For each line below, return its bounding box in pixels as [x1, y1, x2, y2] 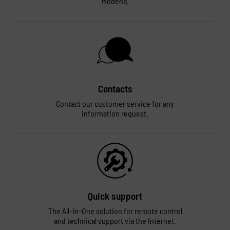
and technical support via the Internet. [54, 216, 176, 225]
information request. [82, 108, 148, 118]
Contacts [98, 83, 132, 94]
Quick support [88, 190, 142, 202]
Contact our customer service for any [56, 99, 174, 108]
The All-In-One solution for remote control [48, 206, 182, 216]
